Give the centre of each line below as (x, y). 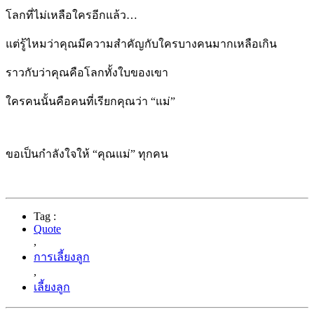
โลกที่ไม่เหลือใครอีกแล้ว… (71, 15)
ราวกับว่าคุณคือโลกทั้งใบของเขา (87, 72)
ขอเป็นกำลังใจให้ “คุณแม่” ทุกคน (87, 153)
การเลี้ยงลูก (62, 257)
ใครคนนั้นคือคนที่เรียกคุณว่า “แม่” (90, 101)
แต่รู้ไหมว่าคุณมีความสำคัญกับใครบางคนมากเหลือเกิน (141, 43)
